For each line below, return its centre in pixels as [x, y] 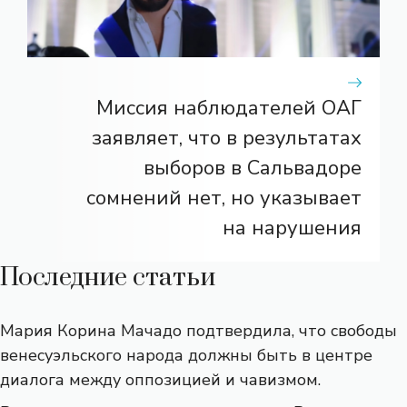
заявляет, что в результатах [227, 138]
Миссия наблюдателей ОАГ [229, 108]
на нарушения [292, 228]
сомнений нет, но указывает [224, 198]
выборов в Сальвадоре [253, 168]
